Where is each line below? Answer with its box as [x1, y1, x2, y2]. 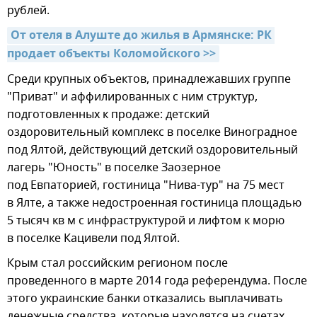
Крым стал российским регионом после [7, 255, 228, 272]
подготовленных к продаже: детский [7, 106, 209, 124]
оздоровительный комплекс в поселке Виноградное [7, 124, 297, 142]
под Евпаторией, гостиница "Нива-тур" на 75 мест [7, 177, 284, 195]
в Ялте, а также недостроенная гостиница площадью [7, 195, 301, 212]
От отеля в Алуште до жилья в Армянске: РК [11, 27, 272, 46]
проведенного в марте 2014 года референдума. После [7, 272, 307, 290]
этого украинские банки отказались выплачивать [7, 290, 283, 308]
